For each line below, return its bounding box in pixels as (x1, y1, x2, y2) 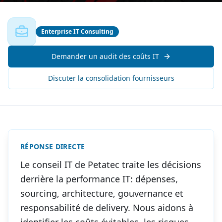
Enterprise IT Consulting (41, 27, 113, 36)
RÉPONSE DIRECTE (20, 142, 85, 151)
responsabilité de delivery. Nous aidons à (20, 202, 193, 214)
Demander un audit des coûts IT (51, 52, 159, 61)
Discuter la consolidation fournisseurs (48, 73, 174, 83)
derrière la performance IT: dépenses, (20, 173, 178, 185)
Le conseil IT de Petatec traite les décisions (20, 159, 201, 170)
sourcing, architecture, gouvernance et (20, 187, 183, 199)
